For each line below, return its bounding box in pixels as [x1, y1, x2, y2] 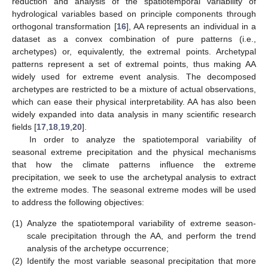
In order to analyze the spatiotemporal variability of [29, 135, 256, 145]
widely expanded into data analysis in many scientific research [12, 109, 256, 120]
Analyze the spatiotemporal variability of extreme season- [27, 218, 256, 229]
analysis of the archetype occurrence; [27, 243, 169, 254]
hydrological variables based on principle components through [12, 9, 256, 19]
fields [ [12, 122, 36, 132]
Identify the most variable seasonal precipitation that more [27, 256, 256, 266]
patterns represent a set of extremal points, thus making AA [12, 59, 256, 69]
